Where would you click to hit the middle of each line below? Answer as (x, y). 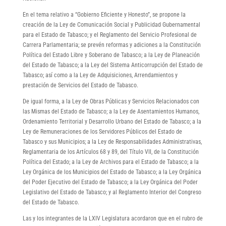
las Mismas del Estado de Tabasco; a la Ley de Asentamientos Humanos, (111, 111)
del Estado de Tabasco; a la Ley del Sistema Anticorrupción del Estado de (112, 65)
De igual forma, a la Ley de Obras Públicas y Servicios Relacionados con (111, 101)
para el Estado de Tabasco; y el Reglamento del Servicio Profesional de (109, 35)
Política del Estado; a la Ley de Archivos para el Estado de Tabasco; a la (110, 162)
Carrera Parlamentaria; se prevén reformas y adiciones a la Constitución (111, 45)
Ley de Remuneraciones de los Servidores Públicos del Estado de (102, 131)
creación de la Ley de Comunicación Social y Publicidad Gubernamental (111, 24)
